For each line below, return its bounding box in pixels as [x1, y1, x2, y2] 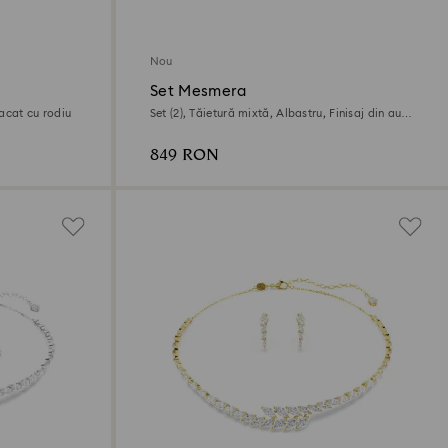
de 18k [149, 120, 184, 132]
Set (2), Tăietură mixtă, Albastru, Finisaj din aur [149, 107, 406, 119]
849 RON [149, 142, 219, 168]
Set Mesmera [149, 83, 246, 99]
